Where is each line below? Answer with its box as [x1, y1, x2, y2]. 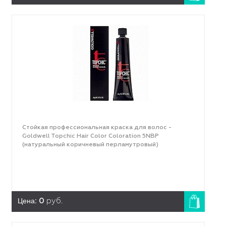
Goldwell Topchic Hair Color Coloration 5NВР [22, 133, 159, 139]
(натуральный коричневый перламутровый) [22, 142, 158, 148]
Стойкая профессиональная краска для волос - [22, 125, 172, 131]
